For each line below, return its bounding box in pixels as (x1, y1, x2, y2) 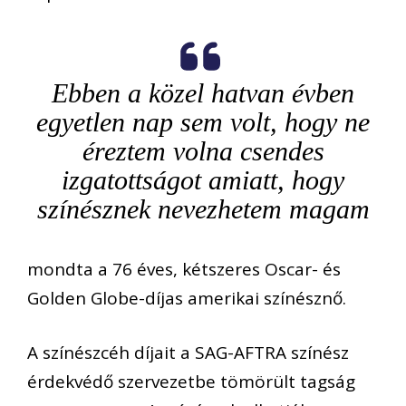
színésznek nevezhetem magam (36, 193, 370, 224)
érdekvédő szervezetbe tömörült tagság (27, 370, 355, 394)
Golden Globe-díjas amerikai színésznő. (27, 285, 346, 310)
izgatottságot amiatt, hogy (62, 164, 344, 195)
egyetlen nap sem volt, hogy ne (36, 106, 370, 137)
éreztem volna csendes (82, 135, 324, 166)
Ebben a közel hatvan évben (52, 77, 354, 108)
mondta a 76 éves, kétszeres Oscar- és (27, 256, 341, 281)
